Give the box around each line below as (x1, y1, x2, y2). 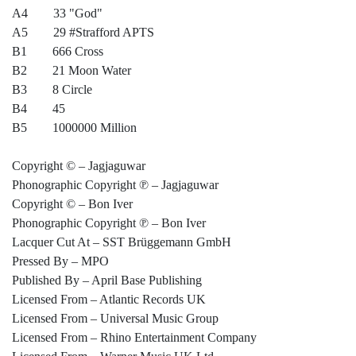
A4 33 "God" (12, 6, 103, 21)
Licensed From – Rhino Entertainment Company (12, 331, 257, 345)
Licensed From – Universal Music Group (12, 311, 219, 326)
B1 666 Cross (12, 44, 103, 59)
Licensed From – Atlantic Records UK (12, 292, 206, 307)
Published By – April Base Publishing (12, 273, 202, 288)
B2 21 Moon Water (12, 64, 131, 78)
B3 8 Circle (12, 83, 92, 97)
